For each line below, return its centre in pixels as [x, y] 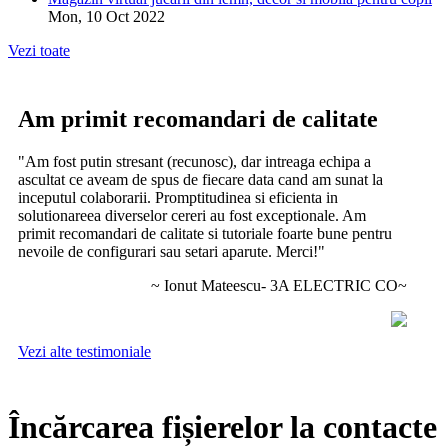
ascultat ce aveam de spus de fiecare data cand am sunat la [200, 180]
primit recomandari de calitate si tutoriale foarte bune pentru [205, 234]
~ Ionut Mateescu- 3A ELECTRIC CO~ [278, 286]
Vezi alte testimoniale [84, 352]
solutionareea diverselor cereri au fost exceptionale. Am [192, 216]
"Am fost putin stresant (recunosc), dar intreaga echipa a [194, 162]
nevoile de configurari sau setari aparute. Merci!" [171, 252]
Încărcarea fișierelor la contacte [222, 426]
